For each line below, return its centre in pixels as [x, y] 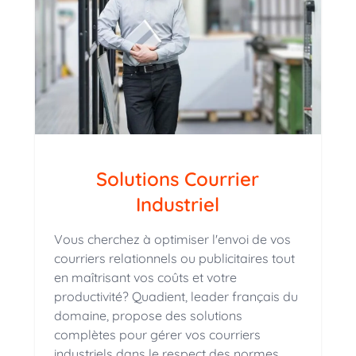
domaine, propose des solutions [148, 316]
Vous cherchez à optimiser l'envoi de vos [172, 240]
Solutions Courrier [178, 179]
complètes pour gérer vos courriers [157, 335]
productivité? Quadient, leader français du [176, 297]
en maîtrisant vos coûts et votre [145, 278]
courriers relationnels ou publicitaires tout [174, 259]
